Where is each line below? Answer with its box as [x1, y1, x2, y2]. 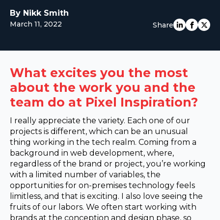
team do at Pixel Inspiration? [10, 95, 198, 110]
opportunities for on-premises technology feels [10, 181, 195, 191]
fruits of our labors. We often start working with [10, 202, 196, 212]
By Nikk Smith [10, 8, 69, 18]
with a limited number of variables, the [10, 170, 161, 180]
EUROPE [149, 7, 183, 16]
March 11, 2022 [10, 20, 62, 29]
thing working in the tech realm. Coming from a [10, 137, 196, 147]
